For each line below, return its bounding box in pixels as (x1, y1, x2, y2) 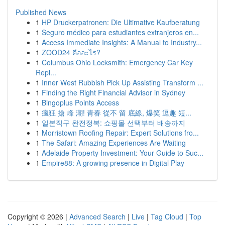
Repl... (36, 67, 56, 77)
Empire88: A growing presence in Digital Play (42, 158, 184, 168)
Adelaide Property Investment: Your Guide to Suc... (42, 148, 203, 158)
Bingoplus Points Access (42, 97, 119, 107)
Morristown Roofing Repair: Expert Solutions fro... (42, 128, 199, 138)
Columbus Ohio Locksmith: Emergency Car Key (42, 57, 193, 67)
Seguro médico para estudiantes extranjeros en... (42, 27, 199, 37)
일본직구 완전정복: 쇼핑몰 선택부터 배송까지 (42, 118, 185, 128)
